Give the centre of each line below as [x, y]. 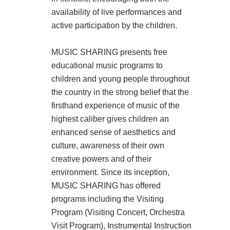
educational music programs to [107, 66]
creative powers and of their [101, 159]
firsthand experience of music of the [116, 106]
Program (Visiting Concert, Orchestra [118, 213]
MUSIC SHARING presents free [109, 52]
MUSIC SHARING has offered [106, 186]
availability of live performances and [117, 12]
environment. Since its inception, [110, 172]
